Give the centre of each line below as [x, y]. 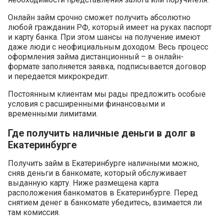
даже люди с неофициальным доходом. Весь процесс [108, 47]
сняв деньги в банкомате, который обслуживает [97, 173]
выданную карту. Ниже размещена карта [83, 183]
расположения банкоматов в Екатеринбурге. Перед [103, 193]
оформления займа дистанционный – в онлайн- [96, 57]
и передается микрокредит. [58, 77]
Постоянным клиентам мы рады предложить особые [107, 94]
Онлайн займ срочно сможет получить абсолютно [99, 18]
